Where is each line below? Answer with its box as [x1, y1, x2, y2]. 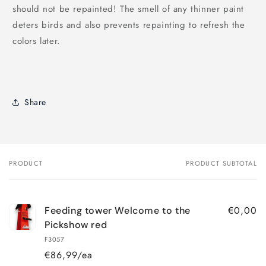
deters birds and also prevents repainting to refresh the [12, 18, 245, 32]
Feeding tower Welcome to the [45, 204, 191, 217]
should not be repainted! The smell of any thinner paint [12, 2, 245, 16]
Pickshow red [45, 218, 107, 232]
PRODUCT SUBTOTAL [186, 159, 257, 169]
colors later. [12, 34, 61, 48]
